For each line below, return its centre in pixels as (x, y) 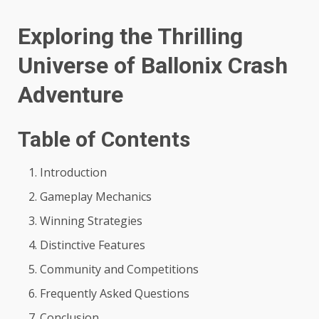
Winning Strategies (91, 220)
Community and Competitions (119, 269)
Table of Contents (104, 139)
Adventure (70, 95)
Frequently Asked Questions (115, 293)
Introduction (73, 172)
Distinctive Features (93, 245)
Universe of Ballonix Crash (153, 66)
